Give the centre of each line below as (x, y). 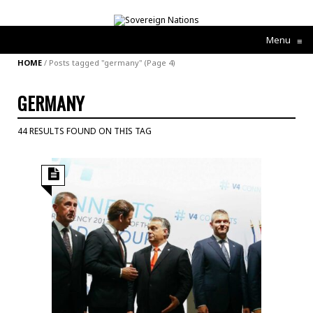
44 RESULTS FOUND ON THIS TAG (85, 131)
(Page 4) (159, 62)
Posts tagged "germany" (95, 62)
